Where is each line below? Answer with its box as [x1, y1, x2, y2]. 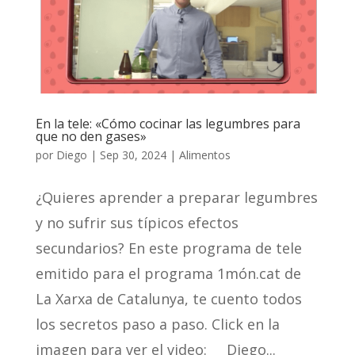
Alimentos [178, 147, 231, 163]
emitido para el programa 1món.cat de [35, 264, 301, 284]
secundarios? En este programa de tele [35, 239, 302, 258]
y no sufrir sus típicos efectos [35, 213, 239, 233]
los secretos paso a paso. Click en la [35, 315, 280, 334]
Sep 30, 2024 [99, 147, 166, 163]
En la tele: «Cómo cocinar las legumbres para [35, 115, 300, 133]
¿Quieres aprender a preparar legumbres [35, 188, 318, 208]
